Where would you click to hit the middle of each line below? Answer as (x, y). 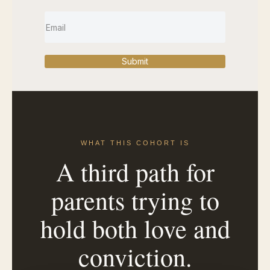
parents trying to (135, 200)
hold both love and (135, 228)
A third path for (135, 172)
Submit (135, 61)
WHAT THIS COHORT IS (135, 143)
